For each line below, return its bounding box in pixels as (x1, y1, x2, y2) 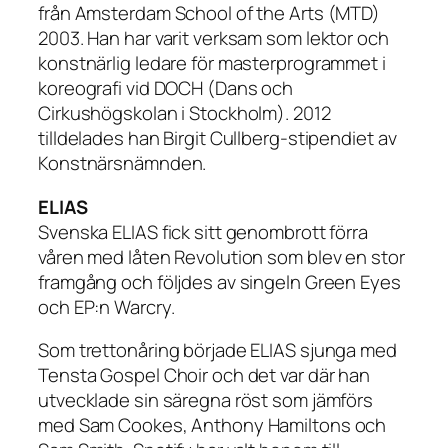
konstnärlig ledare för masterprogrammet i (38, 50, 386, 77)
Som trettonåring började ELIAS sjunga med (38, 337, 397, 364)
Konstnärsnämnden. (38, 150, 207, 177)
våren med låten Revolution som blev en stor (38, 243, 405, 270)
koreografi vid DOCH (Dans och (38, 75, 294, 102)
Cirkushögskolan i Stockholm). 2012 (38, 100, 331, 127)
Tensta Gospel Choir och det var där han (38, 362, 371, 389)
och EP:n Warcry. (38, 293, 175, 320)
